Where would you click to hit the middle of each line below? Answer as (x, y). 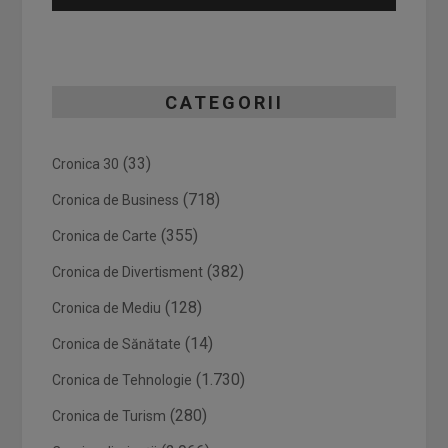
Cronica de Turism (109, 416)
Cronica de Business (116, 200)
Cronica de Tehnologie (122, 380)
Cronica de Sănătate (117, 344)
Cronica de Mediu (107, 308)
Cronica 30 (86, 164)
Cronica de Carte (105, 236)
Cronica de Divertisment (128, 272)
